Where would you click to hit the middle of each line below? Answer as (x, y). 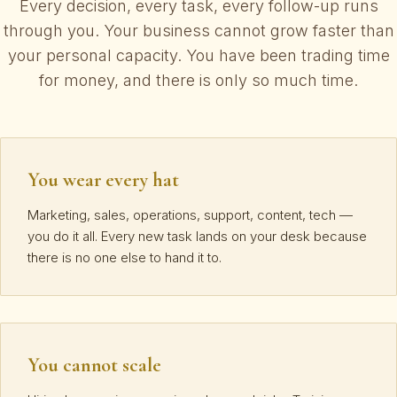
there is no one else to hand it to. (125, 257)
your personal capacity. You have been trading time (198, 55)
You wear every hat (103, 179)
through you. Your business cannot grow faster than (198, 30)
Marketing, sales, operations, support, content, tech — (190, 214)
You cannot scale (94, 365)
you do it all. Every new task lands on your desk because (197, 236)
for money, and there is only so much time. (198, 80)
